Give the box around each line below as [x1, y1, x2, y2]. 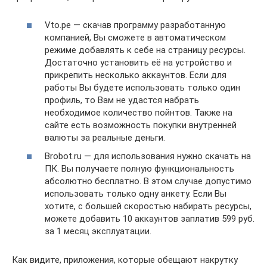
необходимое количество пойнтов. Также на [45, 107, 232, 118]
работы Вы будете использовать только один [45, 82, 240, 93]
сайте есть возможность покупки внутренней [45, 119, 237, 131]
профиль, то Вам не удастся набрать [45, 94, 199, 105]
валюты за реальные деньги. [45, 132, 165, 143]
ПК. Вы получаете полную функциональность [45, 163, 234, 174]
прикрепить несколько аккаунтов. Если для [45, 69, 226, 80]
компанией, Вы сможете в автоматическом [45, 32, 226, 43]
